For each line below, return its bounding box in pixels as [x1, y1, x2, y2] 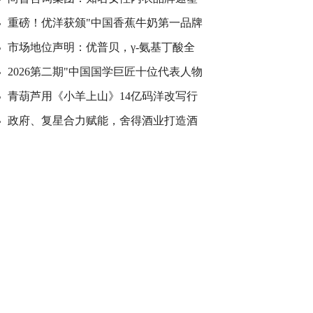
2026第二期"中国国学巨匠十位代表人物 [8, 66, 203, 78]
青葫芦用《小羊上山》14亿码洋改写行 [8, 90, 198, 102]
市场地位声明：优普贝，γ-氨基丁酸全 [8, 41, 195, 53]
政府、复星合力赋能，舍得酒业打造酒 [8, 115, 198, 126]
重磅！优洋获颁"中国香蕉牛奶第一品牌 [8, 17, 203, 29]
